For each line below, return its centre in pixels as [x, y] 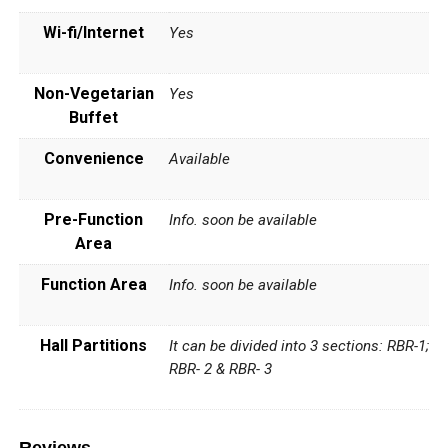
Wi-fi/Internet [94, 32]
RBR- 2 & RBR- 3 [220, 368]
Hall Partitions [94, 345]
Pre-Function [94, 219]
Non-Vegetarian [93, 93]
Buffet [94, 117]
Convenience [93, 158]
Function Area [93, 284]
